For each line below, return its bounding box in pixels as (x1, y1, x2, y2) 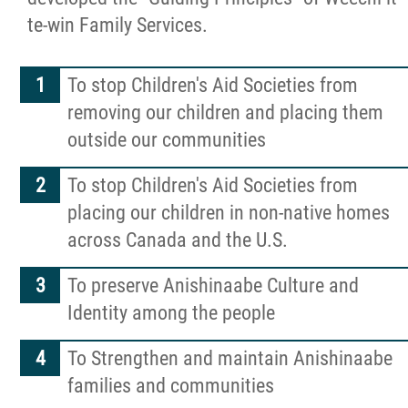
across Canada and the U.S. (67, 229, 288, 251)
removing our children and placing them (67, 101, 383, 124)
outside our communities (67, 128, 266, 151)
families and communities (67, 374, 274, 397)
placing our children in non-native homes (67, 201, 390, 224)
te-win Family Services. (27, 14, 208, 36)
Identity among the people (67, 301, 275, 324)
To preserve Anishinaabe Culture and (67, 274, 359, 297)
